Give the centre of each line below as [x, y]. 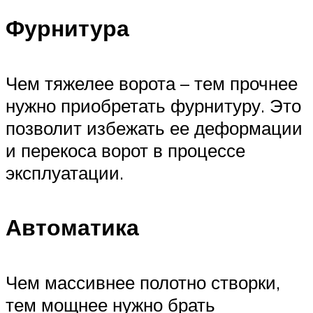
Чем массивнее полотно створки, [143, 282]
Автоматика [72, 227]
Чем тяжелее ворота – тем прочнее [152, 83]
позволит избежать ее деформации [154, 128]
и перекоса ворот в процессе [125, 150]
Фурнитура [67, 28]
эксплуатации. [65, 172]
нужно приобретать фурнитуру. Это [153, 105]
